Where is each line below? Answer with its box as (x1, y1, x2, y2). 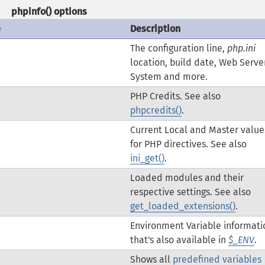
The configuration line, (130, 43, 227, 54)
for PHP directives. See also (130, 138, 247, 150)
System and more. (130, 71, 208, 82)
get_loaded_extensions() (130, 201, 235, 212)
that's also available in (130, 234, 228, 245)
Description (130, 23, 180, 34)
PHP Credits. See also (130, 91, 221, 102)
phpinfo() (11, 6, 52, 17)
